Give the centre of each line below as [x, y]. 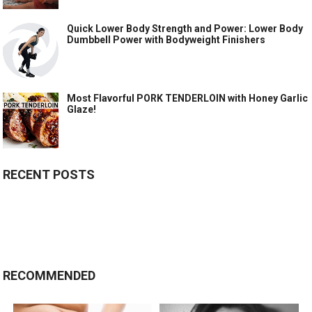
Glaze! [82, 110]
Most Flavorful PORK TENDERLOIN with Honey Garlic [188, 99]
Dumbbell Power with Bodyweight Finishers [166, 40]
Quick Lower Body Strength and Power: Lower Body [185, 29]
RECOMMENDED [49, 276]
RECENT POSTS [49, 175]
